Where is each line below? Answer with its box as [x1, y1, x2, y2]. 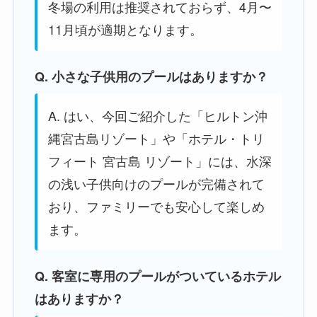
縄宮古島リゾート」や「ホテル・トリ [47, 129, 265, 148]
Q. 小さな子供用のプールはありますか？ [34, 67, 268, 86]
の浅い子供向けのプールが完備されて [47, 174, 265, 193]
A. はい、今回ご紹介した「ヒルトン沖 [47, 106, 267, 125]
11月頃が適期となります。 [47, 20, 202, 39]
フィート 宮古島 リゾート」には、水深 [47, 151, 272, 171]
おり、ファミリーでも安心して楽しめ [47, 197, 265, 216]
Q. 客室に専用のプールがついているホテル [34, 267, 281, 286]
